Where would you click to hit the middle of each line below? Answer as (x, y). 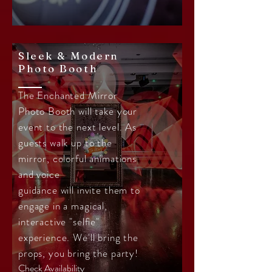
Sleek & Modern (69, 56)
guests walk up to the (65, 143)
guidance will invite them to (79, 190)
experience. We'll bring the (78, 237)
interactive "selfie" (59, 222)
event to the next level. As (77, 127)
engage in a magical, (63, 206)
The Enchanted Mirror (68, 95)
